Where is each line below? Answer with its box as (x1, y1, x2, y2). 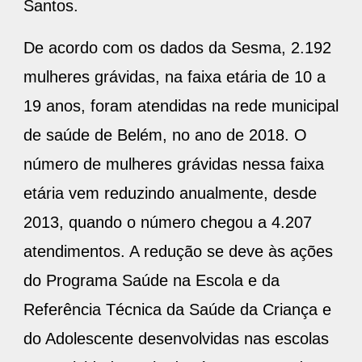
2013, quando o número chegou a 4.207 (23, 213, 312, 232)
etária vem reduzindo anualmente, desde (23, 184, 317, 203)
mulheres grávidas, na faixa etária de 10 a (23, 68, 326, 86)
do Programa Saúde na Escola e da (23, 271, 280, 290)
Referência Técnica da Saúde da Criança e (23, 301, 331, 319)
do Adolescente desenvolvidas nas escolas (23, 330, 329, 348)
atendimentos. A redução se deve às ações (23, 242, 333, 261)
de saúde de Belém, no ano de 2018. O (23, 126, 307, 145)
